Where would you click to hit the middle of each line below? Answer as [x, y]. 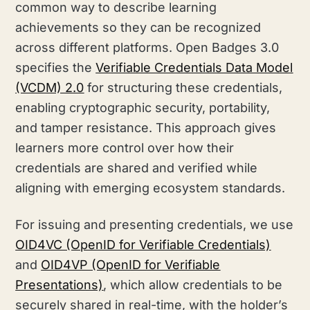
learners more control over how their [125, 147]
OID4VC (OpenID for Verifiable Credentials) [143, 244]
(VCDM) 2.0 [50, 87]
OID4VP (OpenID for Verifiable [131, 264]
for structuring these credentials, [183, 87]
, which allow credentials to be [193, 284]
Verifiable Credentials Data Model [194, 67]
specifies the [56, 67]
